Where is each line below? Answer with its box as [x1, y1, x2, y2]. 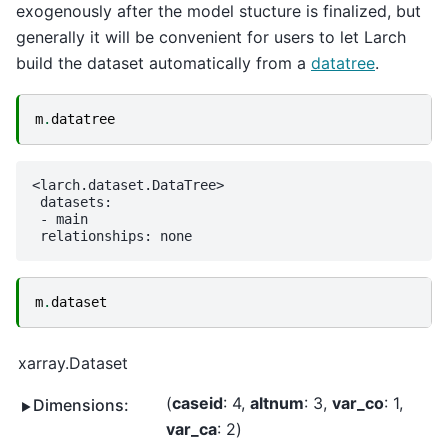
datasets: [32, 193, 112, 210]
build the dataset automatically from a [16, 52, 311, 73]
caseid [172, 392, 223, 413]
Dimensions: [33, 394, 129, 415]
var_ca [166, 418, 217, 439]
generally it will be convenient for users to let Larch [16, 26, 406, 47]
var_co [332, 392, 384, 413]
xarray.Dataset [18, 352, 128, 373]
